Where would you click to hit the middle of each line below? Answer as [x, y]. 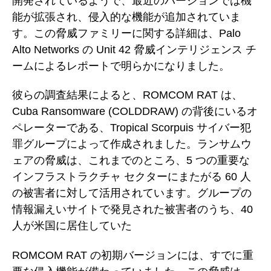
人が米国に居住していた [72, 226]
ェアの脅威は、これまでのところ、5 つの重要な [131, 161]
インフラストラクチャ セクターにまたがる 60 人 [132, 177]
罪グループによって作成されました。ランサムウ [132, 144]
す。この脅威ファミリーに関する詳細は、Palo [126, 33]
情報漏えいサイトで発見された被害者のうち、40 [132, 210]
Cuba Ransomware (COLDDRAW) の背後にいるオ [135, 112]
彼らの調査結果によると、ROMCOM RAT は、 [127, 95]
